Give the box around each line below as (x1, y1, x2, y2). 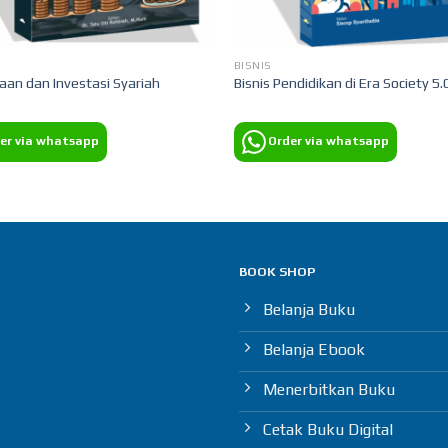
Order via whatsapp (267, 133, 389, 148)
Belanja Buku (263, 299, 355, 319)
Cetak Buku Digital (263, 419, 393, 439)
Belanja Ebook (263, 339, 365, 359)
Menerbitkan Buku (263, 379, 395, 399)
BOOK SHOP (239, 264, 315, 280)
